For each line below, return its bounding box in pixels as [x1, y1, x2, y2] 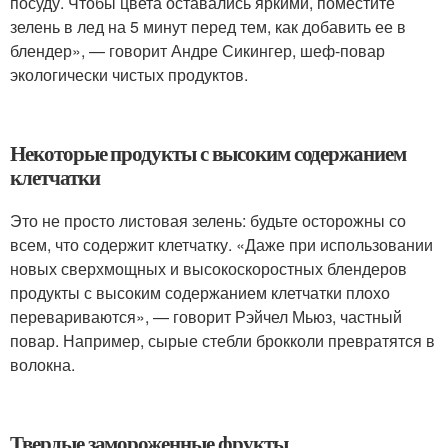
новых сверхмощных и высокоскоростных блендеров [10, 256, 407, 280]
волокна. [10, 352, 75, 376]
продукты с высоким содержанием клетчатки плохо [10, 280, 390, 304]
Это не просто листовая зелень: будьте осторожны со [10, 208, 406, 232]
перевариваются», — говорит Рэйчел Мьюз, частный [10, 304, 402, 328]
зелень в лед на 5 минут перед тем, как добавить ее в [10, 14, 406, 38]
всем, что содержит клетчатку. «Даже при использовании [10, 232, 433, 256]
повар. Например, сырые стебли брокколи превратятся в [10, 328, 435, 352]
